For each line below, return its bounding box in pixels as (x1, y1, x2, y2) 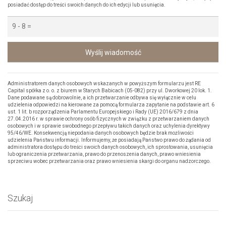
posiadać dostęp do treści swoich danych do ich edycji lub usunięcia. (8, 2, 165, 8)
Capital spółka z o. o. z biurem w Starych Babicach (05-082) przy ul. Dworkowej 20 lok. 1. (8, 88, 212, 94)
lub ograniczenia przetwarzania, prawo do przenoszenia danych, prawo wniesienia (8, 151, 201, 157)
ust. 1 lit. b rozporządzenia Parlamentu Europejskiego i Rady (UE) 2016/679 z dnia (8, 109, 198, 115)
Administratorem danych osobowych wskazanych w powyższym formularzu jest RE (8, 81, 201, 87)
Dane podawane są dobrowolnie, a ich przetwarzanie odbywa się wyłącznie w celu (8, 95, 196, 101)
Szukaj (8, 193, 33, 204)
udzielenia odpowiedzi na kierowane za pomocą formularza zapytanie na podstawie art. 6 (8, 102, 214, 108)
